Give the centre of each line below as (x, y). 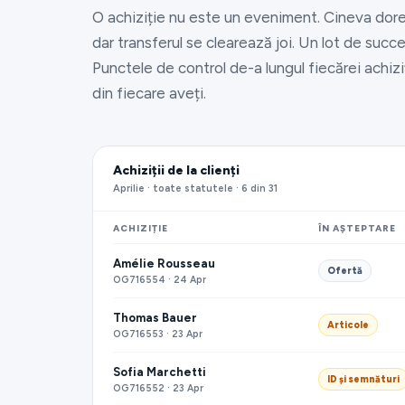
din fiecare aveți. (149, 93)
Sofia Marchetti (160, 372)
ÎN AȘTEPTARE (357, 228)
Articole (348, 325)
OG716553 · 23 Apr (158, 334)
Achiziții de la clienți (176, 170)
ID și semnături (363, 379)
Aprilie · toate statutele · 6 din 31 (195, 188)
